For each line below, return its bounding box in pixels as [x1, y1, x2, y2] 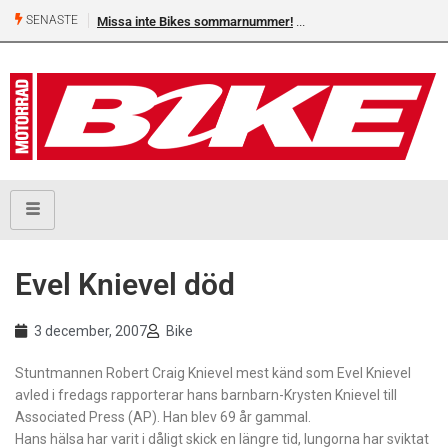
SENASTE [23, 13, 78, 28]
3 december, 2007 [34, 323, 147, 340]
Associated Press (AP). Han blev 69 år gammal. [15, 409, 311, 426]
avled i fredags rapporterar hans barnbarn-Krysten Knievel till [15, 387, 397, 404]
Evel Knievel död [15, 267, 235, 303]
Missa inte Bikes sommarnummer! [97, 14, 293, 29]
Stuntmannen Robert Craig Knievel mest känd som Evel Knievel [15, 365, 411, 382]
